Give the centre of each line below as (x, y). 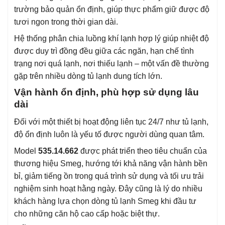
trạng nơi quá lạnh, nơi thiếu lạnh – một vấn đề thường (111, 64)
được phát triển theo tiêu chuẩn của (143, 151)
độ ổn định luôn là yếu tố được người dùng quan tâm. (109, 134)
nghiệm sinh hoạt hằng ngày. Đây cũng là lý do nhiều (108, 188)
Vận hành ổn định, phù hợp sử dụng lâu (106, 92)
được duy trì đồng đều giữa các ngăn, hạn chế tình (104, 51)
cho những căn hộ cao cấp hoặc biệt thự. (87, 213)
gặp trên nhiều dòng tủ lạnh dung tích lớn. (88, 76)
